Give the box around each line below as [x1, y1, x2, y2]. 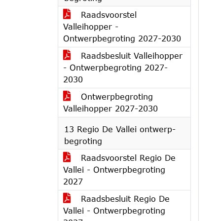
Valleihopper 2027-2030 [63, 104, 158, 113]
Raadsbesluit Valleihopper [78, 51, 183, 60]
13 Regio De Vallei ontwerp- [64, 124, 176, 134]
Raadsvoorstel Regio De [78, 153, 176, 162]
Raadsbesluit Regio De [78, 194, 170, 203]
